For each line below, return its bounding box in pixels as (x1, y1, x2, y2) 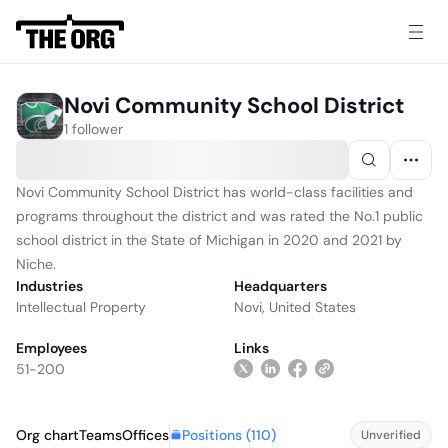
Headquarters (234, 277, 327, 295)
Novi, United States (234, 298, 356, 316)
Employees (16, 339, 87, 357)
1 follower (64, 119, 123, 138)
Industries (16, 277, 83, 295)
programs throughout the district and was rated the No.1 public (16, 207, 423, 225)
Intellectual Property (16, 298, 146, 316)
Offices (122, 426, 169, 444)
